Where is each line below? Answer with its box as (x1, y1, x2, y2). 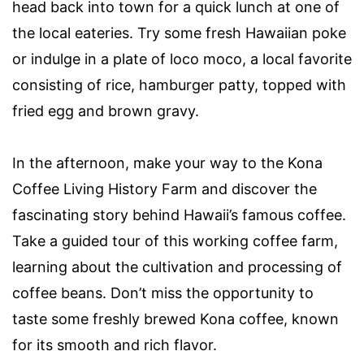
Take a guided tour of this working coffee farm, (12, 232, 338, 249)
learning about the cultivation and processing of (12, 258, 342, 275)
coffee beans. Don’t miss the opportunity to (12, 284, 314, 301)
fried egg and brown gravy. (12, 102, 199, 119)
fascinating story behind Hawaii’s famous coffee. (12, 206, 346, 223)
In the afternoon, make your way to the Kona (12, 154, 323, 171)
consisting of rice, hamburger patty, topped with (12, 76, 346, 93)
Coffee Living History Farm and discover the (12, 180, 317, 197)
